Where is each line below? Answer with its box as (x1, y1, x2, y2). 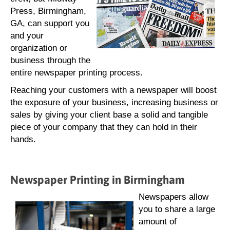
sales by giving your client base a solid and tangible (10, 110, 208, 120)
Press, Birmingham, (10, 6, 86, 16)
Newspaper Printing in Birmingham (10, 173, 185, 186)
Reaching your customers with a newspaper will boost (10, 85, 217, 95)
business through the (10, 55, 90, 65)
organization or (10, 43, 67, 53)
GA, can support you (10, 18, 89, 28)
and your (10, 31, 44, 41)
